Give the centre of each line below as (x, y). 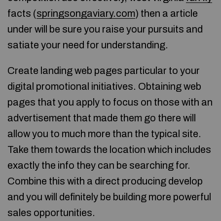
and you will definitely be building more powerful (109, 197)
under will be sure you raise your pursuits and (105, 29)
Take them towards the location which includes (109, 149)
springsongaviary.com (86, 13)
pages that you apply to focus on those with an (110, 102)
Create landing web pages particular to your (104, 71)
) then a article (166, 13)
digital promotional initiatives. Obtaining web (104, 86)
